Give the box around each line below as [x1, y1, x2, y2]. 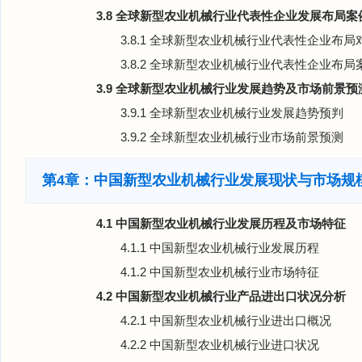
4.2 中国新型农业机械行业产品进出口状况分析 [96, 289, 346, 303]
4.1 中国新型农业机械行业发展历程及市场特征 [96, 217, 346, 230]
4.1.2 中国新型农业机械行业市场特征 [120, 265, 319, 279]
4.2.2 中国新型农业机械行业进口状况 [120, 338, 319, 351]
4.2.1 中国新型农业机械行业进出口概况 [120, 314, 331, 327]
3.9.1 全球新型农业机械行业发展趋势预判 [120, 106, 343, 120]
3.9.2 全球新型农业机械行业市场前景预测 [120, 130, 343, 144]
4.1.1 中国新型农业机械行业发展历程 [120, 241, 319, 255]
